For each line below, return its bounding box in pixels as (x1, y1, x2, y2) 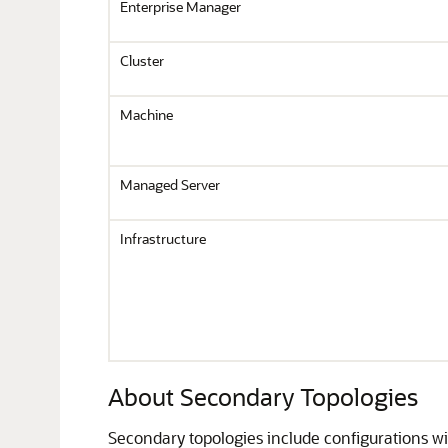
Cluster (120, 51, 164, 70)
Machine (120, 105, 173, 124)
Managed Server (120, 175, 220, 194)
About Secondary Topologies (108, 381, 418, 412)
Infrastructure (120, 229, 206, 248)
